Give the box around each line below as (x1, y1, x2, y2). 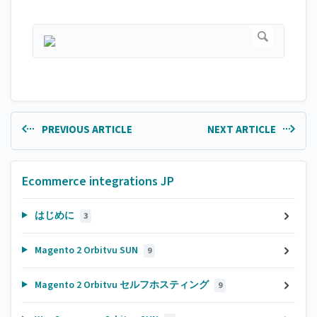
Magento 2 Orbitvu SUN (32, 243, 140, 258)
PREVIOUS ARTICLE (39, 122, 132, 138)
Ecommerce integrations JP (22, 172, 174, 190)
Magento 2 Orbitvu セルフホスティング (32, 277, 211, 292)
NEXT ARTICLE (207, 122, 278, 138)
